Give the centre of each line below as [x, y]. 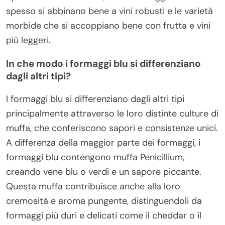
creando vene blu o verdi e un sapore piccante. [104, 172]
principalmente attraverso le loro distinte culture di [112, 113]
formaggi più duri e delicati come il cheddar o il [104, 215]
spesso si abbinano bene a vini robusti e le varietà [109, 11]
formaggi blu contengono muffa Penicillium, [95, 157]
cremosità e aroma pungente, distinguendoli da [104, 201]
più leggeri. [28, 40]
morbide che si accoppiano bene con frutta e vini [108, 25]
